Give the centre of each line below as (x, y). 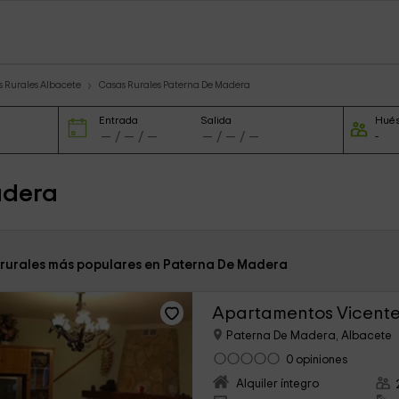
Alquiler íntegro (278, 384)
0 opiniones (318, 360)
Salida (216, 120)
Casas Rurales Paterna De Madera (175, 85)
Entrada (118, 120)
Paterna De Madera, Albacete (308, 336)
